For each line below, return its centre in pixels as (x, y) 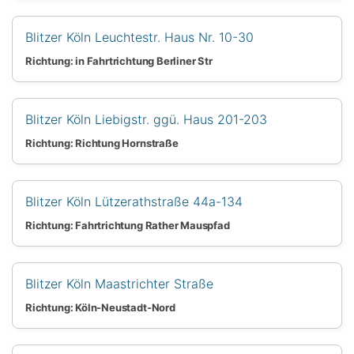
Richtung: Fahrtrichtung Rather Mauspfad (128, 225)
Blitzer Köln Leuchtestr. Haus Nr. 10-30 (139, 37)
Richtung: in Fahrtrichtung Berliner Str (119, 60)
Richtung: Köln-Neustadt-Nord (100, 307)
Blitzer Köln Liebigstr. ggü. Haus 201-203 (146, 119)
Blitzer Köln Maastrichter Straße (119, 283)
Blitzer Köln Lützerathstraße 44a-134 (134, 201)
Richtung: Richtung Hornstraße (102, 143)
